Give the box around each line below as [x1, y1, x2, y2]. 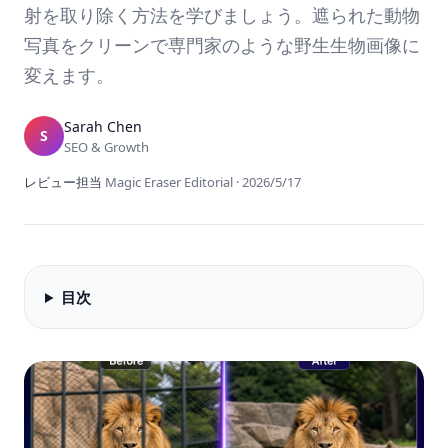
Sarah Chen [64, 117, 142, 136]
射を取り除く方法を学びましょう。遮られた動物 [24, 3, 420, 27]
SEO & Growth [64, 138, 149, 156]
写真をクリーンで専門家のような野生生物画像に [24, 33, 420, 57]
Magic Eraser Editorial [105, 173, 233, 191]
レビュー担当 [24, 173, 102, 191]
